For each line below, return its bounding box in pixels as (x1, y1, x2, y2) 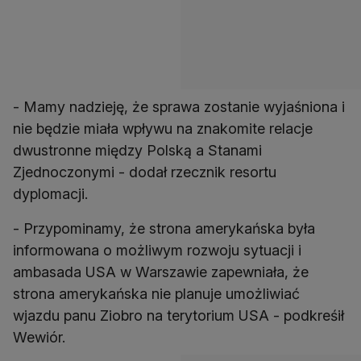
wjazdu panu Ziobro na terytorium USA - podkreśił (13, 307, 344, 325)
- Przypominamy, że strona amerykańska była (13, 220, 315, 238)
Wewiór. (13, 329, 65, 346)
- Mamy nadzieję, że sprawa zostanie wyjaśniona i (13, 98, 345, 116)
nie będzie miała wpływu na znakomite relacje (13, 120, 313, 138)
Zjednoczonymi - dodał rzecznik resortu (13, 164, 276, 181)
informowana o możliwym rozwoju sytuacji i (13, 242, 301, 259)
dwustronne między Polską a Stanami (13, 142, 262, 160)
